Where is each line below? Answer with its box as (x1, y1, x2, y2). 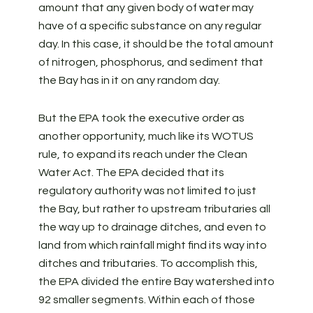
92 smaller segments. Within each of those (38, 294, 255, 305)
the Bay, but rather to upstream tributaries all (38, 203, 270, 214)
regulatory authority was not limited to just (38, 185, 256, 196)
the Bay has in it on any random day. (38, 75, 220, 86)
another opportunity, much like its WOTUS (38, 131, 254, 142)
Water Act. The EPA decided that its (38, 167, 224, 178)
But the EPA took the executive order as (38, 112, 245, 124)
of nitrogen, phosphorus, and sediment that (38, 57, 263, 68)
